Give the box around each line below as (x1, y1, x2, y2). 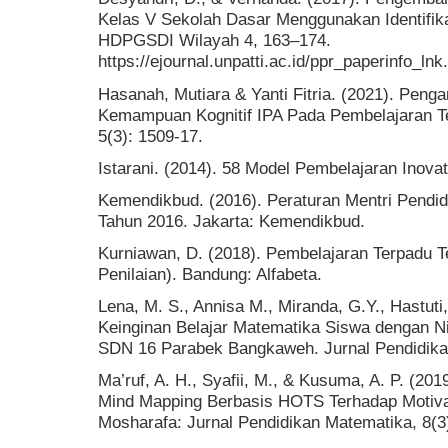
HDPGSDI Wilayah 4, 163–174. (98, 30, 331, 51)
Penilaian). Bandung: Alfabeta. (98, 264, 322, 285)
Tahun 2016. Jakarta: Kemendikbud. (98, 210, 365, 231)
